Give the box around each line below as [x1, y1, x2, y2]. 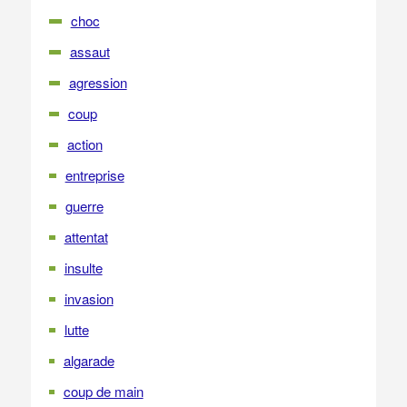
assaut [69, 42, 110, 61]
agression [68, 73, 127, 92]
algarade [63, 351, 114, 370]
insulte [64, 258, 103, 277]
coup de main [63, 382, 144, 401]
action [66, 134, 103, 154]
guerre [65, 196, 104, 215]
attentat [64, 227, 108, 246]
